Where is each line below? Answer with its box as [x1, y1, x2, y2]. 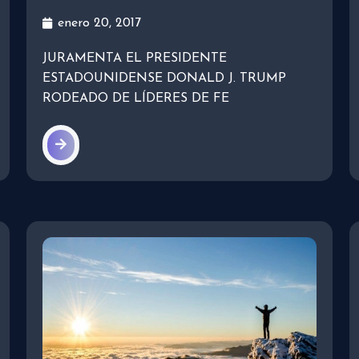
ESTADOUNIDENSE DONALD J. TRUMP [42, 71, 286, 85]
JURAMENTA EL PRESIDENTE [42, 51, 227, 65]
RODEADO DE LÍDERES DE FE [42, 91, 229, 105]
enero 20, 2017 [57, 16, 141, 30]
